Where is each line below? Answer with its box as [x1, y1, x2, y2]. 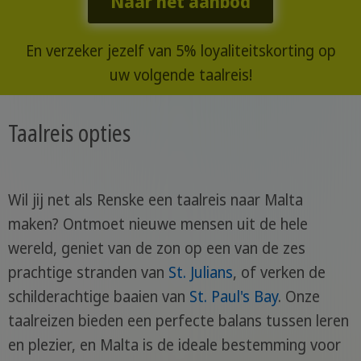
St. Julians [168, 261, 233, 283]
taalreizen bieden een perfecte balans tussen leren [7, 309, 349, 331]
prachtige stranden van [7, 261, 168, 283]
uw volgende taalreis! [109, 64, 252, 86]
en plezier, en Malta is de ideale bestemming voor [7, 334, 341, 355]
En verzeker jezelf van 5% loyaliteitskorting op [25, 40, 336, 62]
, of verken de [232, 261, 326, 283]
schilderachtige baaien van [7, 285, 189, 307]
